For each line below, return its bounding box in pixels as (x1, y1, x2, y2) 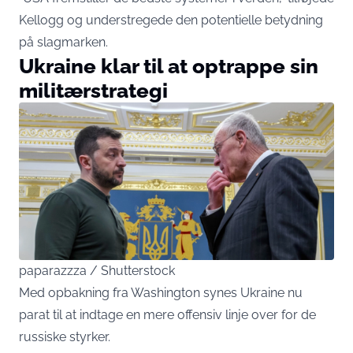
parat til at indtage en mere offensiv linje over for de (19, 307, 316, 323)
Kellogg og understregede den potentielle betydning (19, 13, 323, 28)
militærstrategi (19, 78, 168, 103)
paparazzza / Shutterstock (19, 263, 175, 279)
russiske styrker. (19, 329, 110, 345)
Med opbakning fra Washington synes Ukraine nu (19, 285, 303, 301)
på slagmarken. (19, 35, 108, 50)
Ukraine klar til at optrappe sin (19, 54, 318, 79)
